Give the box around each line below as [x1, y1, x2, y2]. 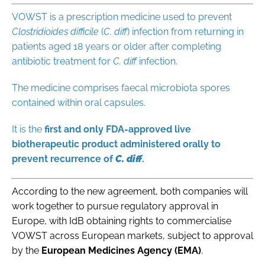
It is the [12, 123, 44, 135]
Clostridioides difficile [12, 25, 99, 37]
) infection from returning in [127, 25, 244, 37]
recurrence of [50, 153, 115, 164]
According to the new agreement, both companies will [12, 185, 248, 197]
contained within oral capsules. [12, 96, 146, 108]
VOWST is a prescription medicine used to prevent [12, 11, 232, 22]
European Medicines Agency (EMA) [41, 244, 201, 256]
